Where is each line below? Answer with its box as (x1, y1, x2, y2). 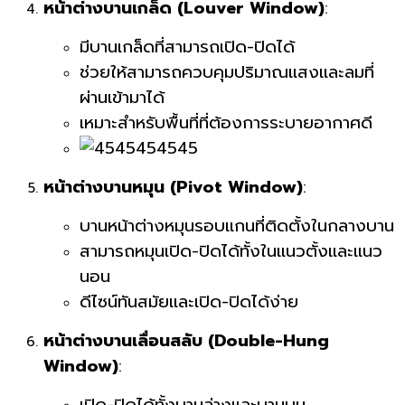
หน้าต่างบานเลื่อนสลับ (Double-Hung (43, 328, 329, 354)
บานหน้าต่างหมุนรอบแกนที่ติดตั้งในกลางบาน (80, 213, 394, 240)
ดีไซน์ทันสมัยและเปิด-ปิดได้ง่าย (80, 289, 298, 316)
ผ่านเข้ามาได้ (80, 85, 165, 111)
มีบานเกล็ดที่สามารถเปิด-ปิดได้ (80, 34, 295, 61)
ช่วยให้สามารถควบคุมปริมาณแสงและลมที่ (80, 60, 374, 86)
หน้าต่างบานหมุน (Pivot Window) (43, 174, 303, 201)
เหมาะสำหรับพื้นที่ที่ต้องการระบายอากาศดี (80, 110, 372, 137)
